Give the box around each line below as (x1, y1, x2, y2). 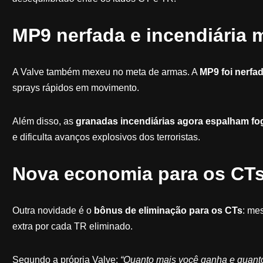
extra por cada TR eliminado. (12, 221, 133, 231)
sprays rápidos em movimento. (12, 82, 139, 93)
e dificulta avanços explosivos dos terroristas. (12, 131, 200, 142)
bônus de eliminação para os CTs (93, 205, 242, 215)
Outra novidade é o (12, 205, 94, 215)
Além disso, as (12, 116, 76, 126)
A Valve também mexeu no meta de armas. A (12, 66, 200, 77)
